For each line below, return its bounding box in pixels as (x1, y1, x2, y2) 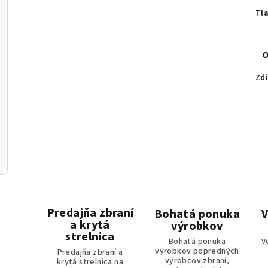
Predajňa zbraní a (57, 246, 123, 259)
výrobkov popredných (155, 245, 239, 258)
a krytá (70, 217, 110, 234)
